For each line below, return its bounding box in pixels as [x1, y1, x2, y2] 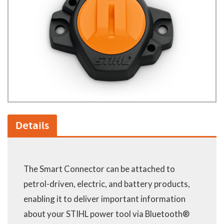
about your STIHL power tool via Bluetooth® [23, 208, 189, 219]
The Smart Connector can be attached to [23, 163, 175, 174]
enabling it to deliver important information [23, 193, 185, 204]
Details [15, 118, 49, 131]
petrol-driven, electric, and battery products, [23, 178, 190, 189]
